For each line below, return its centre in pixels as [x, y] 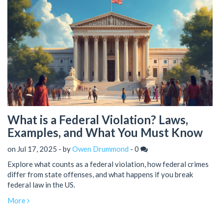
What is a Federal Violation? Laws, [98, 119]
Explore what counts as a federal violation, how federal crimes [108, 164]
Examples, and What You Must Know [105, 132]
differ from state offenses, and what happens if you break [100, 175]
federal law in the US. [41, 185]
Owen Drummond [100, 149]
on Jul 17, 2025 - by [40, 149]
